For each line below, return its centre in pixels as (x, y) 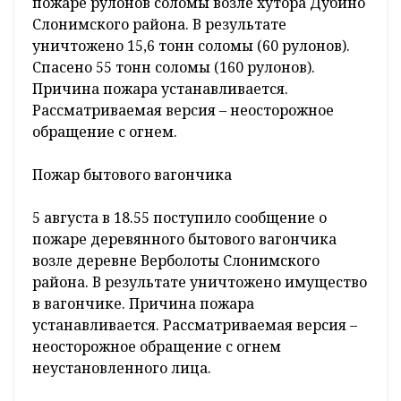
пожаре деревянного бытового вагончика (184, 239)
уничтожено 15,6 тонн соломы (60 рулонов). (191, 46)
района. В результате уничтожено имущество (200, 282)
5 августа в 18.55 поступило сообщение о (179, 218)
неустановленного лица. (122, 368)
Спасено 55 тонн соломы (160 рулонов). (174, 68)
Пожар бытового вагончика (132, 175)
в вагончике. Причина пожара (143, 304)
